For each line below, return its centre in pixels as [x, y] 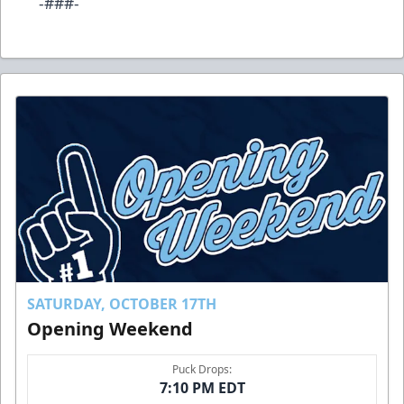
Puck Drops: [202, 369]
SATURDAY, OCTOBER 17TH [122, 303]
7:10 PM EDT [202, 387]
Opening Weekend [110, 328]
